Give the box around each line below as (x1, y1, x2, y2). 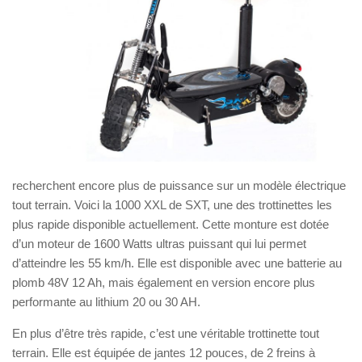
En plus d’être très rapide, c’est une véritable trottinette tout (12, 326, 319, 341)
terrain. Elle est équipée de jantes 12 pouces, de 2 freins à (12, 346, 315, 360)
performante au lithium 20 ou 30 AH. (12, 295, 200, 309)
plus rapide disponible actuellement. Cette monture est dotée (12, 217, 329, 232)
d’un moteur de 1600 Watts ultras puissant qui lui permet (12, 237, 306, 251)
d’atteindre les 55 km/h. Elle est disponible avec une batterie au (12, 256, 342, 271)
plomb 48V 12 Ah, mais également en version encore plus (12, 276, 315, 290)
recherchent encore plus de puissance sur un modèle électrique (12, 179, 346, 193)
